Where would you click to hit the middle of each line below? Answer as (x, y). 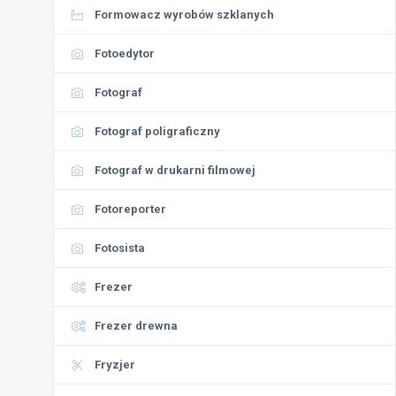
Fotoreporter (130, 209)
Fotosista (120, 248)
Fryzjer (115, 365)
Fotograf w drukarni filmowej (175, 170)
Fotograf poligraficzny (157, 131)
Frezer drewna (136, 326)
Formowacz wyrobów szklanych (184, 15)
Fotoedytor (125, 53)
